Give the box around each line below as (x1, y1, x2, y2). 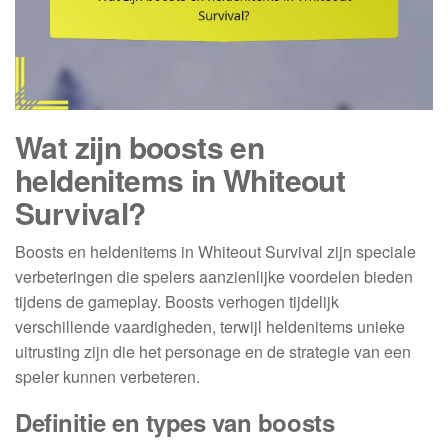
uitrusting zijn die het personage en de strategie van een (15, 340, 411, 364)
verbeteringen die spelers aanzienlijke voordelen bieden (15, 265, 413, 289)
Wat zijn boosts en (15, 125, 265, 169)
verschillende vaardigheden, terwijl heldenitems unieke (15, 315, 405, 339)
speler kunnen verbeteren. (15, 365, 200, 389)
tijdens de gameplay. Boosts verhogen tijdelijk (15, 290, 339, 314)
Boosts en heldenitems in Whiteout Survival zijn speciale (15, 240, 416, 264)
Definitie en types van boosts (15, 405, 335, 440)
